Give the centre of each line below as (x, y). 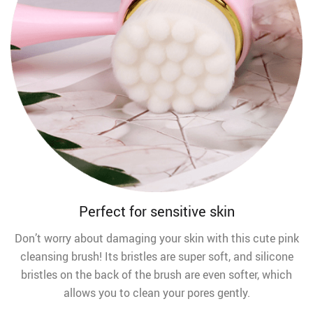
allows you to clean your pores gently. (156, 293)
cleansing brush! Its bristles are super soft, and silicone (156, 257)
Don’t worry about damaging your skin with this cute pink (156, 239)
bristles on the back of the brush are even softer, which (156, 275)
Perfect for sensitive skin (156, 212)
